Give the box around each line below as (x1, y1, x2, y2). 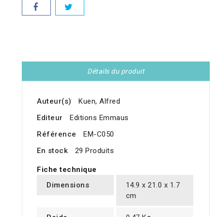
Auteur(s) (37, 97, 72, 106)
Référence (37, 130, 77, 139)
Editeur (37, 113, 63, 123)
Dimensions (46, 181, 89, 190)
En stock (37, 146, 68, 155)
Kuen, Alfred (78, 97, 120, 106)
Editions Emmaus (70, 113, 129, 123)
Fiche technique (37, 165, 97, 174)
